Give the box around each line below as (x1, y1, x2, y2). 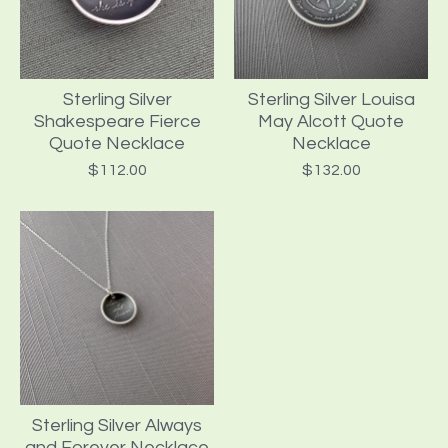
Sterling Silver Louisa (247, 90, 415, 110)
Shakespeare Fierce (33, 112, 201, 132)
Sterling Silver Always (32, 416, 202, 436)
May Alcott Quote (258, 112, 404, 132)
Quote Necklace (49, 134, 185, 154)
